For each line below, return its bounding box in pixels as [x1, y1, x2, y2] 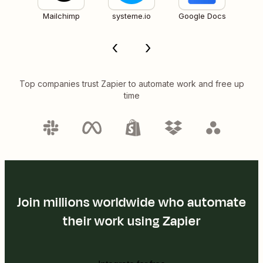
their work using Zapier [62, 211, 201, 231]
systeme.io [112, 11, 151, 21]
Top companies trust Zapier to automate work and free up [19, 78, 244, 89]
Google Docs [178, 11, 226, 21]
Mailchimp [42, 11, 80, 21]
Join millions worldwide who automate [16, 193, 247, 212]
